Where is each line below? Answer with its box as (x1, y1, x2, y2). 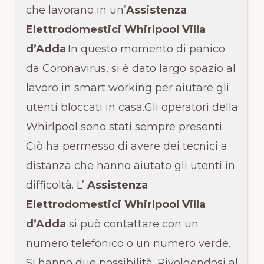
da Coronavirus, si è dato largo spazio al (25, 61, 236, 75)
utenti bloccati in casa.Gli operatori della (25, 100, 238, 114)
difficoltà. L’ (25, 178, 87, 192)
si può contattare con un (65, 217, 199, 230)
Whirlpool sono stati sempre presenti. (25, 120, 224, 133)
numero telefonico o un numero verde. (25, 236, 230, 250)
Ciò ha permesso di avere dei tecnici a (25, 139, 227, 153)
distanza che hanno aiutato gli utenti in (25, 159, 235, 172)
